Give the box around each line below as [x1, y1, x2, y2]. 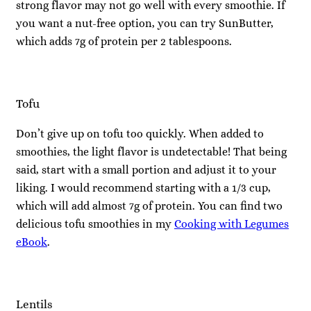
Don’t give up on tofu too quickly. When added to [16, 126, 264, 140]
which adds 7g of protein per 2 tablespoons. [16, 34, 232, 48]
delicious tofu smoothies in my [16, 217, 174, 230]
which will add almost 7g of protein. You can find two [16, 199, 283, 212]
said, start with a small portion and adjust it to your [16, 162, 276, 176]
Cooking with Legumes [174, 217, 289, 230]
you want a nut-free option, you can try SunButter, [16, 16, 274, 30]
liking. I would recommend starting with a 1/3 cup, [16, 180, 271, 194]
